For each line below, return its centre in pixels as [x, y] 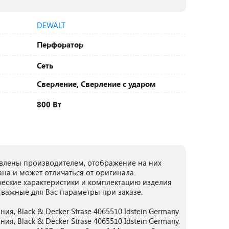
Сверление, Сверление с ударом [96, 84]
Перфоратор [60, 44]
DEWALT [51, 25]
